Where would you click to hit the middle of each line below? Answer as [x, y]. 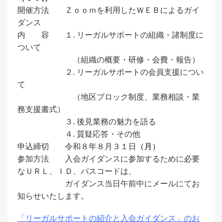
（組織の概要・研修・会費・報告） [109, 60]
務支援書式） [41, 109]
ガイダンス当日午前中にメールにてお [109, 184]
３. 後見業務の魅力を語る [87, 122]
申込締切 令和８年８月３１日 [77, 146]
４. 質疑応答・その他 [79, 134]
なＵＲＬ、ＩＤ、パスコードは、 [77, 171]
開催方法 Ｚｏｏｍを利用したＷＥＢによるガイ [109, 10]
